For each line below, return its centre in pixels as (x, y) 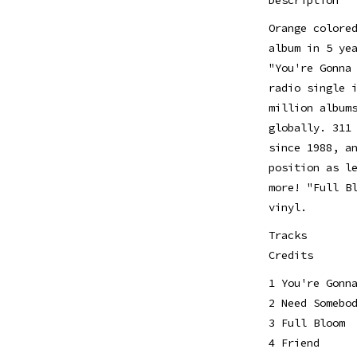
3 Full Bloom (306, 322)
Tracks (287, 235)
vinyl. (287, 207)
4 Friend (294, 342)
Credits (290, 255)
